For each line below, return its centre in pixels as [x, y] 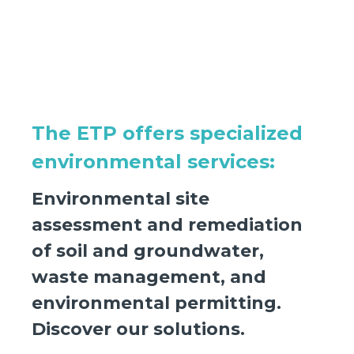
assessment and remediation [167, 224]
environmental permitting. [156, 303]
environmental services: [153, 161]
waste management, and [149, 277]
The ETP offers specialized [167, 133]
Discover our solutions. [138, 329]
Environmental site [121, 198]
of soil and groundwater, [148, 250]
